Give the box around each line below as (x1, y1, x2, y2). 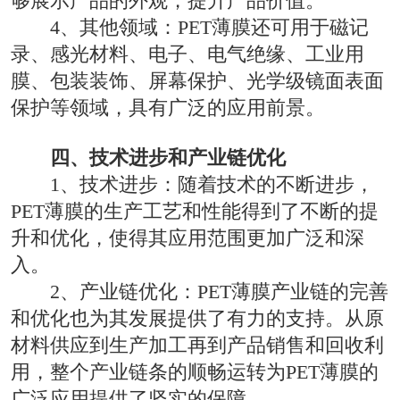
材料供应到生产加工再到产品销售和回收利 (10, 333, 384, 356)
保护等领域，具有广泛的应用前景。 (10, 96, 325, 119)
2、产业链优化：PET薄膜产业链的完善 (50, 279, 389, 303)
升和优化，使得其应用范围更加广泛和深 (10, 226, 364, 249)
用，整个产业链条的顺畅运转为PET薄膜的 (10, 360, 379, 383)
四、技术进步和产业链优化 (50, 146, 287, 169)
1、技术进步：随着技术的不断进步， (50, 172, 375, 196)
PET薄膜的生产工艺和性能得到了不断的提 (10, 199, 379, 222)
